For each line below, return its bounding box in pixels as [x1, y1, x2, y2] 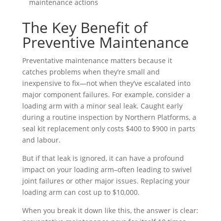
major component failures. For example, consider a [22, 89, 190, 99]
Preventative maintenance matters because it [22, 55, 172, 65]
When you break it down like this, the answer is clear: [22, 205, 198, 215]
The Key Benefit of [22, 17, 147, 37]
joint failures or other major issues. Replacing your [22, 176, 190, 185]
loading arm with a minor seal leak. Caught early [22, 101, 183, 110]
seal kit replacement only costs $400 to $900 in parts [22, 123, 195, 133]
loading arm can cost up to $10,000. [22, 187, 142, 197]
